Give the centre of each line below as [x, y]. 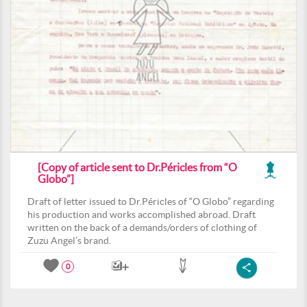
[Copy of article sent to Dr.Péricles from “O [137, 167]
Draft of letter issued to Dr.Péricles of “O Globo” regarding [151, 201]
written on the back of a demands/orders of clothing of [142, 228]
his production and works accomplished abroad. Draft [142, 214]
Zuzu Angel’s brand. [69, 241]
